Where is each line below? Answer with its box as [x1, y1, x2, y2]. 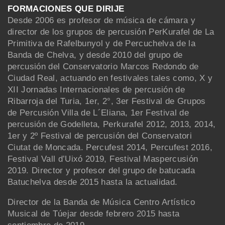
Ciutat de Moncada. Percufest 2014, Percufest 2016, [8, 142, 212, 152]
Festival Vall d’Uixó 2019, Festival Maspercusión [8, 154, 198, 164]
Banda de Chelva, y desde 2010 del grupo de [8, 50, 183, 60]
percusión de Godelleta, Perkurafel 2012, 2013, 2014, [8, 119, 216, 129]
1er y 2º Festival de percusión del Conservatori [8, 131, 192, 141]
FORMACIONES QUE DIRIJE [8, 4, 125, 14]
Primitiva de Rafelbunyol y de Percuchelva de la [8, 38, 195, 48]
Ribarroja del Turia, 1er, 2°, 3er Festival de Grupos [8, 96, 206, 106]
